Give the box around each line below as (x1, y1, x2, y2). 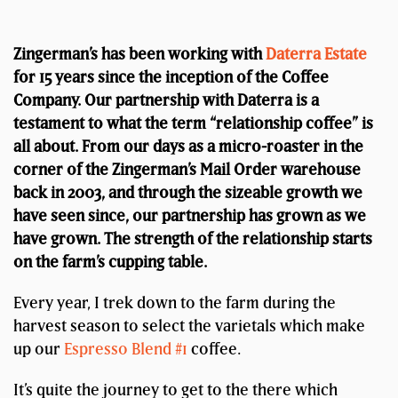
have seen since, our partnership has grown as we (13, 206, 366, 226)
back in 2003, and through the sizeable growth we (13, 183, 362, 203)
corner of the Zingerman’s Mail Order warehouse (13, 160, 361, 179)
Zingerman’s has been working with (13, 44, 266, 64)
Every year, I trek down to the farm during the (13, 293, 336, 313)
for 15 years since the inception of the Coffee (13, 68, 329, 87)
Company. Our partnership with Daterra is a (13, 91, 319, 110)
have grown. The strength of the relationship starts (13, 229, 372, 249)
